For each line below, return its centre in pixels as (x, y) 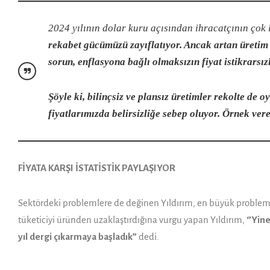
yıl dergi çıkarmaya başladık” (77, 237)
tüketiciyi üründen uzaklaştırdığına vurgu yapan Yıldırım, (132, 220)
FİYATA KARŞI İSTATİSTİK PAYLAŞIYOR (97, 168)
